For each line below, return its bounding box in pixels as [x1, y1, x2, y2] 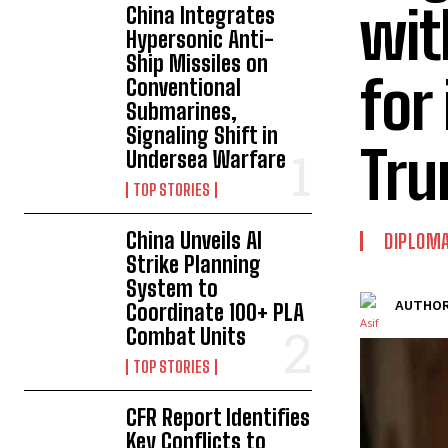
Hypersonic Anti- [126, 26, 275, 53]
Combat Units [126, 323, 247, 350]
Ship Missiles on [126, 50, 269, 77]
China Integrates [126, 2, 276, 29]
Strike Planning [126, 251, 262, 278]
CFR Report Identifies [126, 404, 311, 431]
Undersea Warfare [126, 146, 287, 173]
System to [126, 275, 219, 302]
